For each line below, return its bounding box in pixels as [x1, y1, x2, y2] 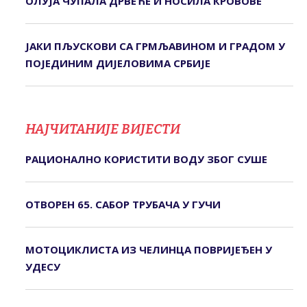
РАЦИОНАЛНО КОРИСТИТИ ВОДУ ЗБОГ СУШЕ [25, 152, 267, 167]
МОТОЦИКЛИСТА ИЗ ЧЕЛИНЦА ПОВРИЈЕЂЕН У [25, 243, 272, 257]
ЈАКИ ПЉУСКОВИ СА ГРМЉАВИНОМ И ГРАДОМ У [25, 39, 285, 53]
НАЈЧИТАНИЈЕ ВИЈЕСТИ [25, 121, 180, 138]
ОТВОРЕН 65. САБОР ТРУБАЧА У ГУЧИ [25, 197, 221, 212]
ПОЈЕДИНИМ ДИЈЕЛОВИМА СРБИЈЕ [25, 56, 210, 71]
